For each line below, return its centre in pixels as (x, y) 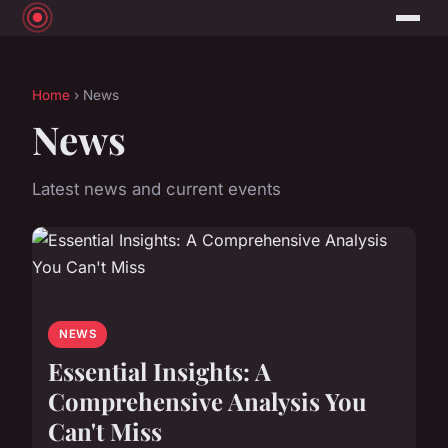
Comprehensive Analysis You (207, 401)
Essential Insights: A (159, 371)
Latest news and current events (156, 189)
